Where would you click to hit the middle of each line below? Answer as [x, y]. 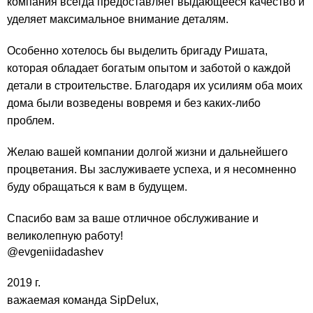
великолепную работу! [65, 236]
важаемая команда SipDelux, [83, 300]
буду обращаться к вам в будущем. [97, 187]
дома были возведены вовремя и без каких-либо [134, 103]
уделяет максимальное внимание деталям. [118, 20]
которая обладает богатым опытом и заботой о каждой [149, 68]
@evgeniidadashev [55, 252]
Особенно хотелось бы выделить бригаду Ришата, [137, 51]
